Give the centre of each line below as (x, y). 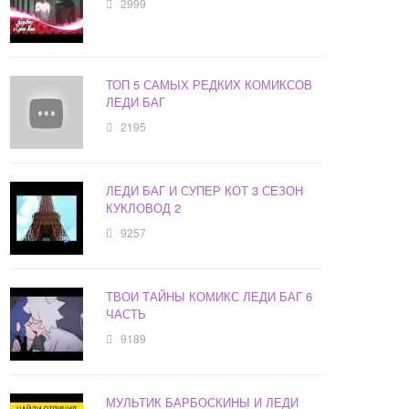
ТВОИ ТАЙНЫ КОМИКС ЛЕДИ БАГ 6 (210, 297)
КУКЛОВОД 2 (144, 208)
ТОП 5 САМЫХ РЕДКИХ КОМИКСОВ (210, 85)
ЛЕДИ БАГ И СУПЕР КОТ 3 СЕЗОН (205, 191)
